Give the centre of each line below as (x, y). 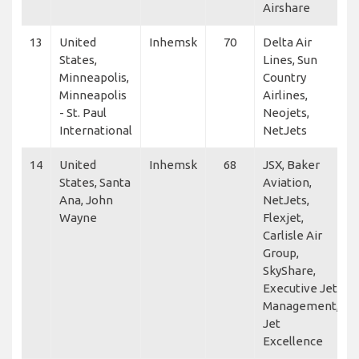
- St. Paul (83, 112)
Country (284, 77)
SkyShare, (289, 270)
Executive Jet (300, 288)
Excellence (293, 341)
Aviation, (287, 182)
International (96, 130)
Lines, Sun (290, 59)
